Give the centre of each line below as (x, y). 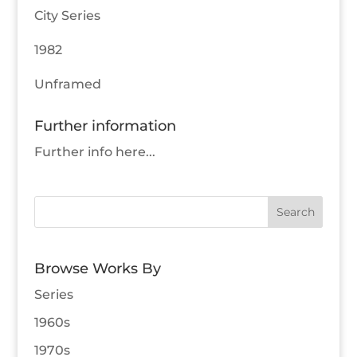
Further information (105, 126)
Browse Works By (97, 268)
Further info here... (94, 152)
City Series (67, 16)
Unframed (67, 84)
